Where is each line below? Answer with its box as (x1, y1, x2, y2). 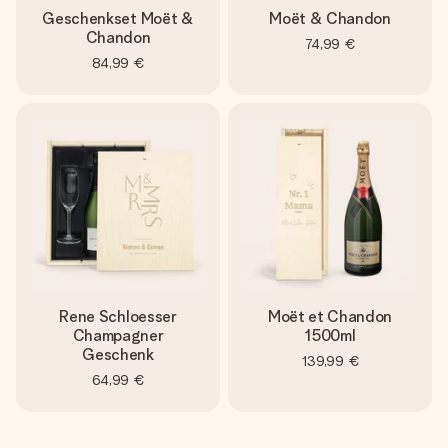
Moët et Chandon (267, 307, 393, 326)
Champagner (72, 326, 164, 345)
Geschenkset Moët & (42, 9, 194, 28)
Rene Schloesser (59, 307, 177, 326)
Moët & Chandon (269, 9, 391, 28)
